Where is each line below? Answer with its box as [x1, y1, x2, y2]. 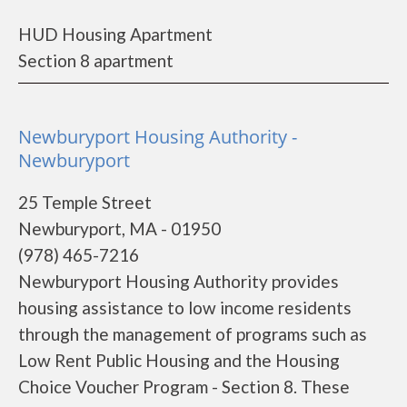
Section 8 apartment [18, 50, 174, 71]
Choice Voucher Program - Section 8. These [18, 376, 350, 397]
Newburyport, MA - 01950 [18, 218, 221, 239]
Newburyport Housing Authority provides [18, 271, 339, 292]
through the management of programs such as [18, 323, 367, 344]
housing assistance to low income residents [18, 297, 352, 318]
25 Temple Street [18, 192, 152, 213]
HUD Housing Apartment [18, 24, 213, 45]
